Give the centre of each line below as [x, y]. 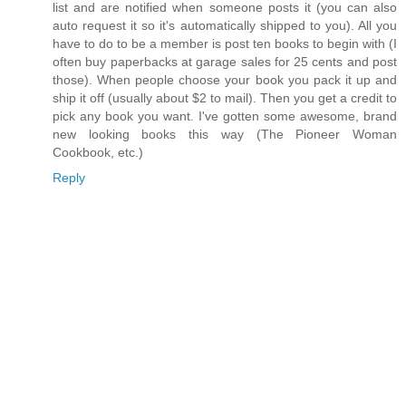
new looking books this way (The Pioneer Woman [225, 135]
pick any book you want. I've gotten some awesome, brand [225, 116]
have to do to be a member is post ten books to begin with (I [225, 44]
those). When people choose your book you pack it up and [225, 80]
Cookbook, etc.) [98, 153]
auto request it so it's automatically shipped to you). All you [225, 26]
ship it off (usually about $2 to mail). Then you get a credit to [225, 98]
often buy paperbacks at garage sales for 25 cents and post [225, 62]
